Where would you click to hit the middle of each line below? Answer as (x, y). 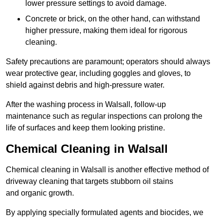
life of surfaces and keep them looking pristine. (85, 128)
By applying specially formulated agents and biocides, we (105, 213)
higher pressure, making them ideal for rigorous (106, 31)
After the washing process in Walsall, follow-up (86, 105)
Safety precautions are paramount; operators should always (108, 62)
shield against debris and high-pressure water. (85, 85)
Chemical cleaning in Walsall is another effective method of (107, 170)
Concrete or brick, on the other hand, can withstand (113, 19)
